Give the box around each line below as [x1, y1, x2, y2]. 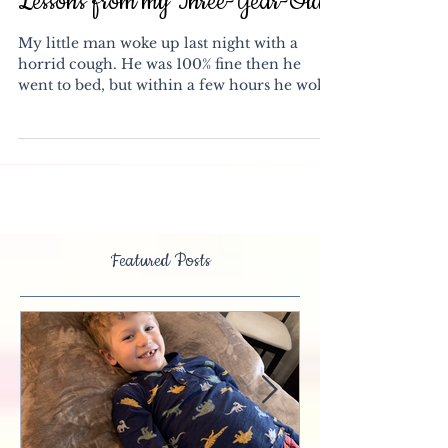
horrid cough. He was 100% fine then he [18, 100, 301, 118]
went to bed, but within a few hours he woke [18, 121, 333, 139]
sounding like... [18, 142, 126, 160]
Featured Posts [109, 294, 211, 318]
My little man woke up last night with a [18, 79, 298, 97]
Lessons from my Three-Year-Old [18, 30, 324, 64]
